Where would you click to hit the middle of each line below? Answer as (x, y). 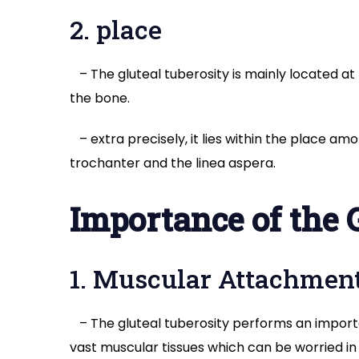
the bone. (100, 99)
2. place (116, 30)
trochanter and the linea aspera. (173, 163)
